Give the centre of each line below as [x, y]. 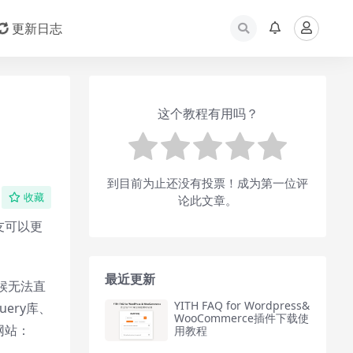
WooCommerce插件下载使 [242, 318]
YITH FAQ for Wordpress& [242, 305]
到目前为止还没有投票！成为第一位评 [208, 182]
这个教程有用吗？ [208, 113]
